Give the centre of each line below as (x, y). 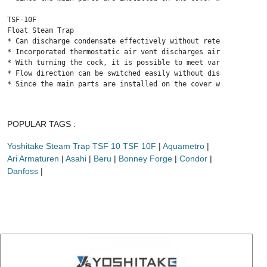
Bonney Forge (145, 159)
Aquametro (184, 146)
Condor (193, 159)
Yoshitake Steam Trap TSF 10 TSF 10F (82, 146)
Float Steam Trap (41, 30)
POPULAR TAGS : (41, 124)
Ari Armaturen (33, 159)
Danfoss (23, 171)
